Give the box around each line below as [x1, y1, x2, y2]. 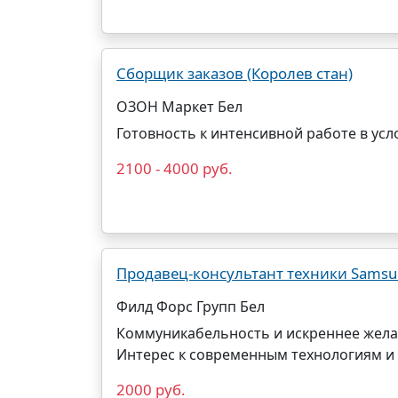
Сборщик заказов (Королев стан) [116, 63, 353, 84]
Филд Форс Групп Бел [116, 297, 265, 316]
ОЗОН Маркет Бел [116, 97, 243, 116]
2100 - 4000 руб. [116, 158, 233, 179]
